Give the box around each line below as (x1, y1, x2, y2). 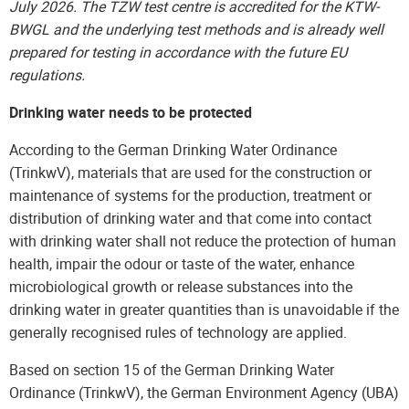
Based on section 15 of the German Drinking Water (9, 360, 334, 380)
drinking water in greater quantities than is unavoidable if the (9, 299, 399, 320)
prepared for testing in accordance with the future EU (9, 42, 347, 62)
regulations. (9, 65, 85, 85)
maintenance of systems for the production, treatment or (9, 185, 372, 205)
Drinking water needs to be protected (9, 102, 252, 122)
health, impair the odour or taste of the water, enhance (9, 254, 354, 274)
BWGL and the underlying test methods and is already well (9, 19, 383, 39)
